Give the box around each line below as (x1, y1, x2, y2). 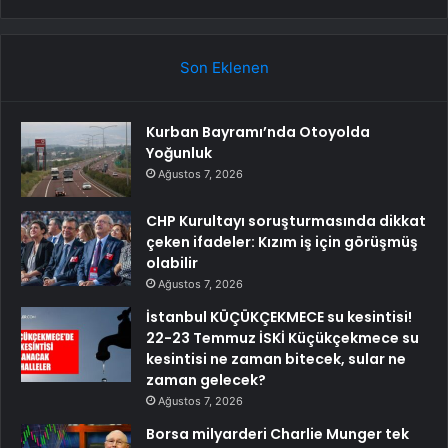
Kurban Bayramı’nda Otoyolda (146, 121, 370, 142)
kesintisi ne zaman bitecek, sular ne (146, 348, 406, 369)
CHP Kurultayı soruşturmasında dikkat (146, 210, 426, 231)
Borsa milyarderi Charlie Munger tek (146, 423, 409, 444)
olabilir (146, 252, 198, 273)
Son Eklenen (179, 57, 269, 77)
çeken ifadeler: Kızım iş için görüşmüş (146, 231, 418, 252)
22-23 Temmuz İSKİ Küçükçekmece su (146, 327, 419, 348)
